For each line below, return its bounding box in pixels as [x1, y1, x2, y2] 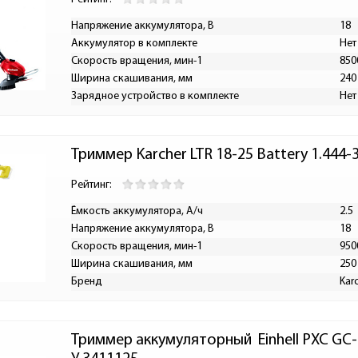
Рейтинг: [71, 179, 112, 191]
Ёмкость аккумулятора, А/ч [71, 205, 203, 217]
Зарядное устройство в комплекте [71, 90, 239, 102]
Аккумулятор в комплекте [71, 38, 197, 50]
